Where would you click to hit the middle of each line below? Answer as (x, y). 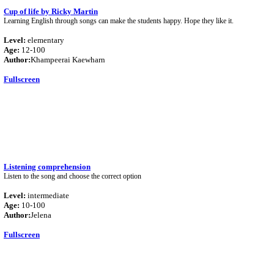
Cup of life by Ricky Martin (51, 11)
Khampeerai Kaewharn (68, 60)
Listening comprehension (47, 167)
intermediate (47, 195)
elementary (45, 40)
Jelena (41, 215)
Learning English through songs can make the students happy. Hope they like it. (119, 21)
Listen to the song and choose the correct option (72, 176)
